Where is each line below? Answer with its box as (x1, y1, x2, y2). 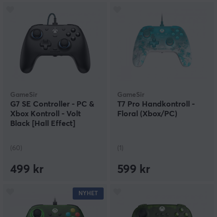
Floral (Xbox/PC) (117, 110, 177, 118)
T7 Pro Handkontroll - (117, 100, 195, 108)
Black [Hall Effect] (10, 120, 75, 128)
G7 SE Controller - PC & (10, 100, 94, 108)
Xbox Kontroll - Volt (10, 110, 81, 118)
